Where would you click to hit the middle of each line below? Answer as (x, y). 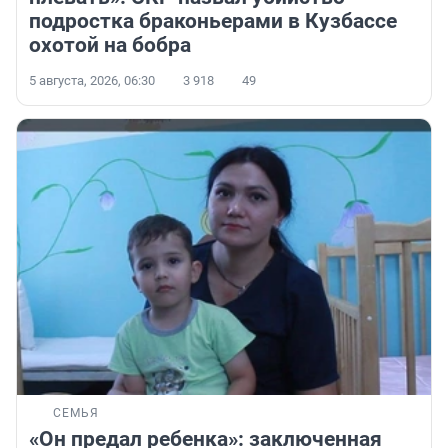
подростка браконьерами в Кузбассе (213, 21)
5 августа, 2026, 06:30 (92, 81)
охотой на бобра (110, 45)
